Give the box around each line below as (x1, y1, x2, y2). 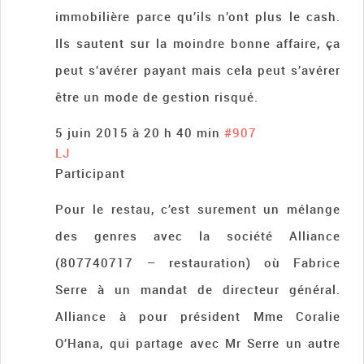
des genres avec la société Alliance (55, 227, 340, 245)
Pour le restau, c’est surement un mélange (55, 201, 340, 218)
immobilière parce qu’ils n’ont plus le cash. (55, 8, 340, 25)
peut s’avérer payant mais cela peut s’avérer (55, 62, 340, 79)
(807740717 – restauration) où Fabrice (55, 254, 340, 271)
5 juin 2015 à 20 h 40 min (55, 124, 221, 141)
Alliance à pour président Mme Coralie (55, 308, 340, 325)
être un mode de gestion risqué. (55, 89, 259, 106)
